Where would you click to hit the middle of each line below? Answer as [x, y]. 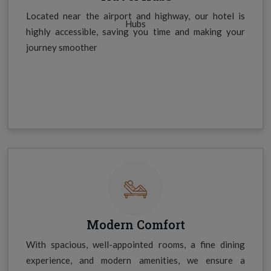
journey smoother [62, 47]
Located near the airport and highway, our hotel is [135, 15]
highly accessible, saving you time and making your [135, 31]
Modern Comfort [135, 224]
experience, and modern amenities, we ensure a [135, 260]
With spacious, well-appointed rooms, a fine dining [135, 244]
